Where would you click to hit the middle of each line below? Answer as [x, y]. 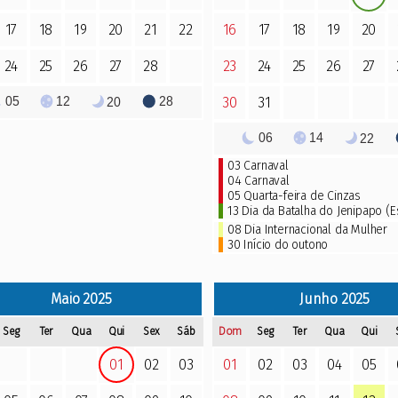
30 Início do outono [278, 245]
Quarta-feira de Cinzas [302, 196]
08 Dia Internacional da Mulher [307, 230]
